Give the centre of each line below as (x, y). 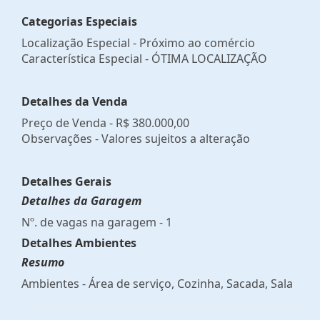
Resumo (43, 262)
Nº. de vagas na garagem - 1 (97, 222)
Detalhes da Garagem (81, 200)
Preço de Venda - (69, 122)
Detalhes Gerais (66, 181)
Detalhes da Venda (75, 101)
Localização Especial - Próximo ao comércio (138, 42)
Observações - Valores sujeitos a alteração (136, 138)
